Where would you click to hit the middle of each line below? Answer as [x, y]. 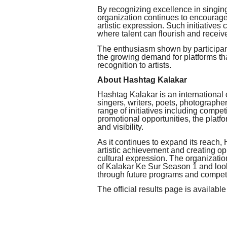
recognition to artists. [134, 65]
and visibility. [120, 127]
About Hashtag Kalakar [142, 80]
